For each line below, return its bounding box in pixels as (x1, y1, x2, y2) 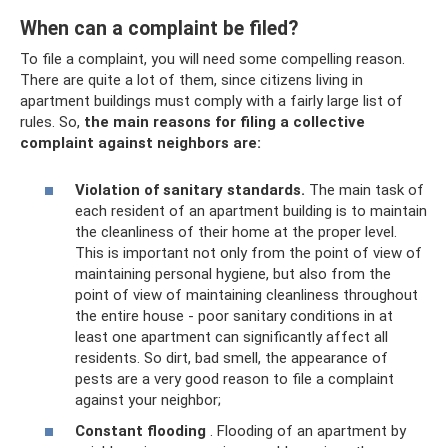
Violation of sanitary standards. (75, 180, 305, 199)
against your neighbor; (75, 390, 221, 409)
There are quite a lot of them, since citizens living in (20, 71, 363, 89)
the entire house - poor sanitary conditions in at (75, 306, 393, 325)
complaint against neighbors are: (20, 134, 261, 152)
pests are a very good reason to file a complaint (75, 369, 394, 388)
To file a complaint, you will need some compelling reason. (20, 50, 405, 68)
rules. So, (20, 113, 84, 131)
